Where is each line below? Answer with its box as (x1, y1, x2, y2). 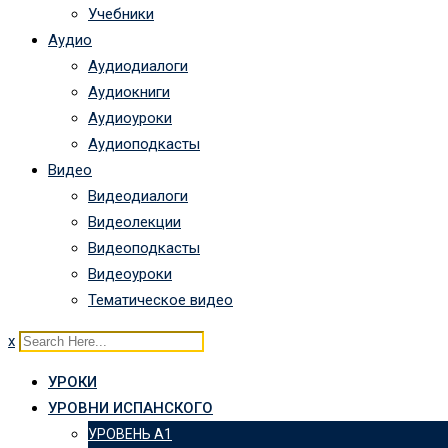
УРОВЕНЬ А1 (88, 426, 172, 442)
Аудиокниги (88, 83, 170, 101)
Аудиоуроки (88, 109, 172, 127)
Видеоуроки (88, 265, 172, 283)
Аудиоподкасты (88, 135, 200, 153)
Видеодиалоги (88, 187, 188, 205)
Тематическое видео (88, 291, 233, 309)
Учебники (88, 5, 154, 23)
